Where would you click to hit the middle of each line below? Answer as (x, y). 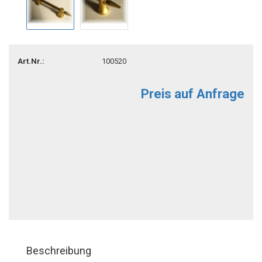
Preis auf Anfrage (193, 94)
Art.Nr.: (31, 61)
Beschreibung (59, 251)
